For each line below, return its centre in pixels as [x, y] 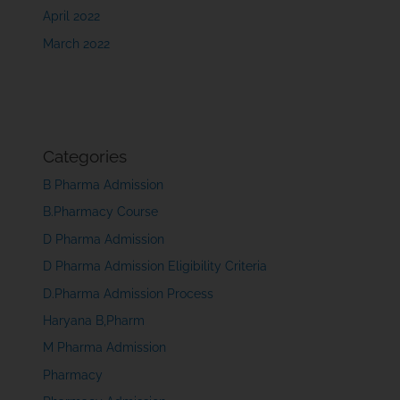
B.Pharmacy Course [101, 212]
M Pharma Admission [105, 348]
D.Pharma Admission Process [129, 293]
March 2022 [77, 43]
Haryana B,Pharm [94, 320]
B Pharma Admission [104, 184]
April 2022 [72, 17]
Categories [85, 156]
